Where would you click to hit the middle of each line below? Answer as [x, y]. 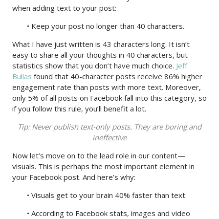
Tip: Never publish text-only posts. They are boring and [109, 127]
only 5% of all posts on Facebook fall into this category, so [109, 98]
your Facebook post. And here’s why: [74, 177]
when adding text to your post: [64, 8]
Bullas [22, 76]
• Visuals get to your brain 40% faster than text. [107, 195]
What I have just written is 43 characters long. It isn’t [101, 44]
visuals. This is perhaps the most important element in [103, 166]
